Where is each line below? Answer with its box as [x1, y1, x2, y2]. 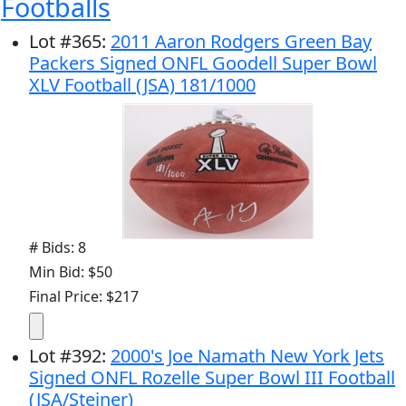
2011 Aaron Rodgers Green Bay [111, 28, 372, 53]
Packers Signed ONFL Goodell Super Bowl [29, 50, 377, 75]
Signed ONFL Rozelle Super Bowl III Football [29, 364, 395, 390]
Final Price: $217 [29, 285, 139, 306]
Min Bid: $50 [29, 261, 112, 282]
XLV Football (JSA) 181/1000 [29, 72, 256, 97]
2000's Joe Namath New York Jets [111, 343, 384, 368]
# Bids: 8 [29, 237, 86, 257]
